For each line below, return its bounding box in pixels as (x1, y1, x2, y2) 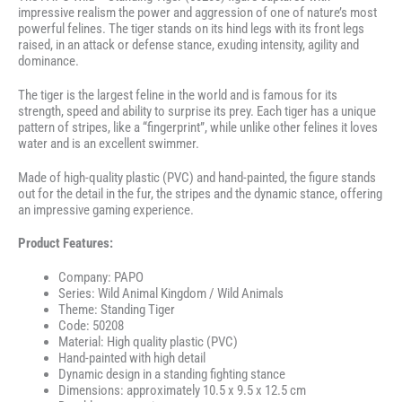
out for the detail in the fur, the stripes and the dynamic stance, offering (18, 185, 382, 202)
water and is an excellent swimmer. (18, 135, 199, 152)
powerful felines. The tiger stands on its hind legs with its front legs (18, 21, 364, 38)
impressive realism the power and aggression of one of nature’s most (18, 4, 377, 22)
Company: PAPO (58, 269, 144, 286)
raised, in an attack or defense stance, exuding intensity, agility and (18, 37, 359, 54)
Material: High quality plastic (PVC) (58, 334, 238, 351)
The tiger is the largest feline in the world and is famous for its (18, 86, 337, 103)
